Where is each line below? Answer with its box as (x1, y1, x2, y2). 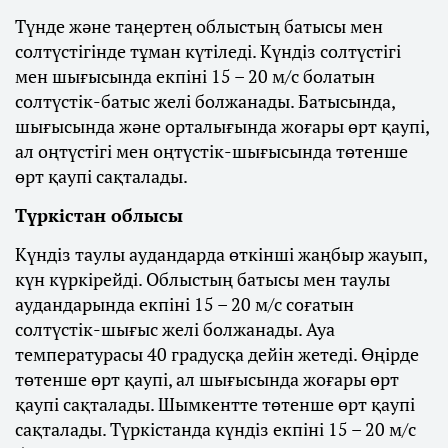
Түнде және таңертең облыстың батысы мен (15, 13, 383, 38)
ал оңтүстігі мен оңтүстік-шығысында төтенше (15, 138, 408, 163)
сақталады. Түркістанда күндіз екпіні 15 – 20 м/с (15, 416, 416, 441)
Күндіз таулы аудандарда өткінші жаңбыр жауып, (15, 241, 427, 266)
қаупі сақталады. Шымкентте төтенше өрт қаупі (15, 391, 415, 416)
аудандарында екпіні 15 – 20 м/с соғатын (15, 291, 354, 316)
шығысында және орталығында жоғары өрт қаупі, (15, 113, 429, 138)
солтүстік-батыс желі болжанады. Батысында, (15, 88, 395, 113)
